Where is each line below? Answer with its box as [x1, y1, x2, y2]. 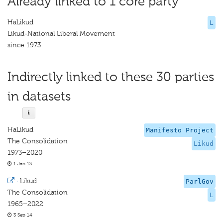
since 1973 [7, 41, 41, 49]
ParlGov [186, 178, 214, 185]
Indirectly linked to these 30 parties [7, 69, 214, 85]
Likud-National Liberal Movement [7, 29, 115, 38]
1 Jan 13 [12, 161, 32, 167]
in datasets [7, 89, 71, 104]
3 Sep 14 [12, 212, 32, 218]
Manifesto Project [146, 126, 214, 134]
